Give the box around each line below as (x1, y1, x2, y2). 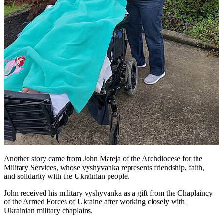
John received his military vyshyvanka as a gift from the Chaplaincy (4, 188, 213, 197)
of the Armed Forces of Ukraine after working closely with (4, 197, 185, 206)
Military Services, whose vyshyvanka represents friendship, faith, (4, 163, 204, 172)
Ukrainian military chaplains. (4, 206, 93, 215)
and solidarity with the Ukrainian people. (4, 172, 130, 180)
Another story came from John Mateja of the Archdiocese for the (4, 154, 202, 163)
